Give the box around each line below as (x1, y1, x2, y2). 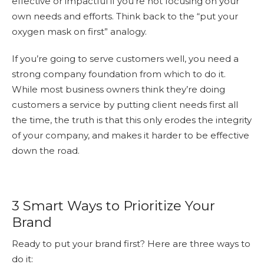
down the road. (12, 144, 80, 156)
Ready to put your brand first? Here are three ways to (12, 237, 250, 249)
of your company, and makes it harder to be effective (12, 129, 249, 141)
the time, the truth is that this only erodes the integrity (12, 114, 252, 126)
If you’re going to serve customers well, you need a (12, 52, 239, 64)
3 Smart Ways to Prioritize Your (12, 197, 215, 214)
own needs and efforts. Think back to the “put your (12, 10, 238, 22)
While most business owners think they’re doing (12, 83, 225, 95)
